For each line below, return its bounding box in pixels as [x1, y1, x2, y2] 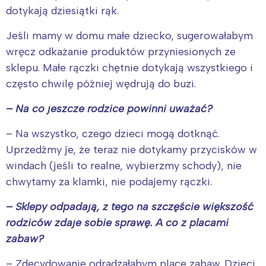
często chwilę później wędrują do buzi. [6, 77, 196, 90]
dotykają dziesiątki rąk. [6, 4, 119, 17]
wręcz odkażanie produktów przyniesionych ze [6, 45, 236, 58]
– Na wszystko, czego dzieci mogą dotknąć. [6, 126, 220, 140]
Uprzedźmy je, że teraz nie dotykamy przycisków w [6, 142, 257, 156]
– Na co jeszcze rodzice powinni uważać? [6, 102, 213, 115]
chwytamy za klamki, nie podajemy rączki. [6, 175, 212, 188]
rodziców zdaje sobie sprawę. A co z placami [6, 216, 229, 229]
